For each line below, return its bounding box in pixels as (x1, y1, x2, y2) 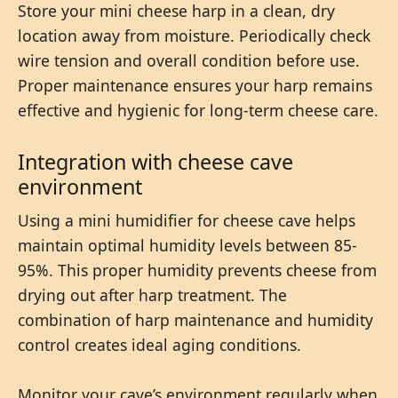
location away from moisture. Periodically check (18, 24, 370, 46)
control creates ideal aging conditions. (18, 333, 301, 355)
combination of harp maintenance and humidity (18, 308, 373, 330)
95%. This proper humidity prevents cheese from (18, 259, 377, 281)
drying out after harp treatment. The (18, 283, 287, 306)
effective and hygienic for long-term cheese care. (18, 99, 378, 121)
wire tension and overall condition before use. (18, 49, 360, 71)
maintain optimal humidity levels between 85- (18, 234, 357, 256)
